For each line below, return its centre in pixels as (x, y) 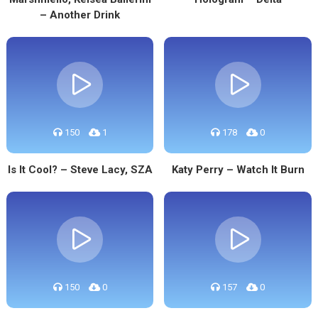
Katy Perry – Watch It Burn (238, 170)
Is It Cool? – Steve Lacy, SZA (80, 170)
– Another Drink (80, 15)
